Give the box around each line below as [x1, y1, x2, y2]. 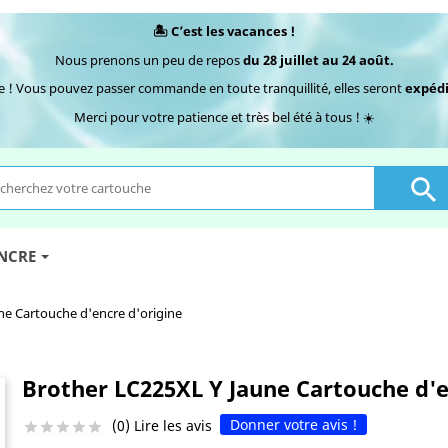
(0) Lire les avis [111, 415, 220, 435]
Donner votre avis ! [229, 415, 357, 435]
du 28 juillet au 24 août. [242, 50, 394, 69]
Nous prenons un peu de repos [54, 50, 243, 69]
